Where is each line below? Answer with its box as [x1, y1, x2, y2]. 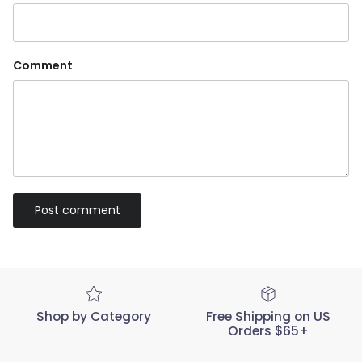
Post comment [34, 202, 120, 219]
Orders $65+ [228, 322, 309, 339]
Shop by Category [36, 307, 151, 325]
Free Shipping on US [206, 307, 330, 325]
